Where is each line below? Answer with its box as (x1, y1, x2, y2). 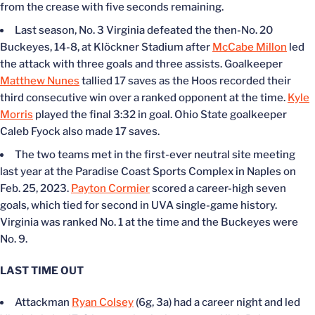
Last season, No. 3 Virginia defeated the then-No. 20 (15, 23, 273, 37)
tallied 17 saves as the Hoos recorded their (79, 74, 291, 87)
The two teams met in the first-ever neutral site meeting (15, 148, 295, 161)
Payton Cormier (71, 181, 150, 195)
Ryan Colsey (72, 295, 134, 309)
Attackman (15, 295, 72, 309)
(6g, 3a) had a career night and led (134, 295, 300, 309)
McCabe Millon (212, 40, 287, 53)
